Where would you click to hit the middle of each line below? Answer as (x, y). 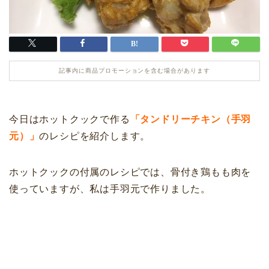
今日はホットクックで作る (70, 119)
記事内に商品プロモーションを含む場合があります (134, 71)
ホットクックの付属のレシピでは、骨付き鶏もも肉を (130, 172)
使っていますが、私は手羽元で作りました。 (110, 189)
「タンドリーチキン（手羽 (191, 119)
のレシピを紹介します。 (95, 136)
